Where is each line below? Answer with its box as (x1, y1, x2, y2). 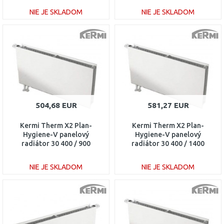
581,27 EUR (147, 101, 189, 109)
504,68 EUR (35, 101, 77, 109)
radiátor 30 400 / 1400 (131, 139, 204, 147)
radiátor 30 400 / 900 (21, 139, 90, 147)
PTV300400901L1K (24, 148, 87, 156)
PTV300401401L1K (136, 148, 199, 156)
